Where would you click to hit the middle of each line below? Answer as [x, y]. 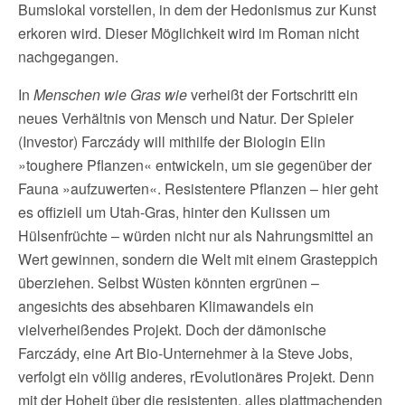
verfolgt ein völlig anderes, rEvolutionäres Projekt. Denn [196, 376]
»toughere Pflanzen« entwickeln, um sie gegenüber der [195, 165]
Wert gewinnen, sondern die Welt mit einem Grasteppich [198, 259]
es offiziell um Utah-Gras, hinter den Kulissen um [174, 212]
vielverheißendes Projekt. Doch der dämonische [172, 329]
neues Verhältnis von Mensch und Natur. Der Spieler [186, 118]
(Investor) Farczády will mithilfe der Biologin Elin [172, 141]
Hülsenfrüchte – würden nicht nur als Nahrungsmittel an [196, 235]
